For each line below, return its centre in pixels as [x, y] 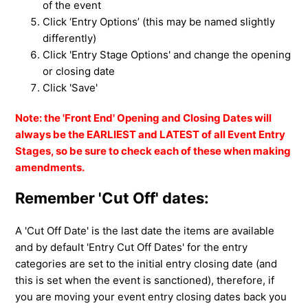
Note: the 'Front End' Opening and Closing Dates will [144, 118]
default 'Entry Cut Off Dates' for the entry [149, 247]
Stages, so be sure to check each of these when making [153, 151]
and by [33, 247]
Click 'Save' [70, 87]
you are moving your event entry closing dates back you [151, 297]
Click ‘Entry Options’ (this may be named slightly [159, 21]
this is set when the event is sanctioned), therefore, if [145, 280]
